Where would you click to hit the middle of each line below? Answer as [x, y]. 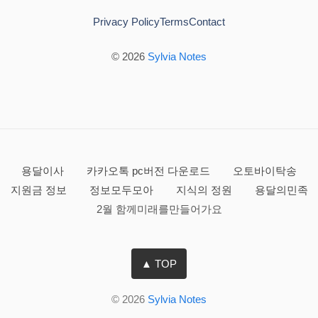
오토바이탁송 [265, 170]
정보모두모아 [122, 190]
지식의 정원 [205, 190]
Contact [207, 21]
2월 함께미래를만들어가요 [159, 209]
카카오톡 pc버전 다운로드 [150, 170]
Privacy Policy [126, 21]
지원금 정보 [40, 190]
